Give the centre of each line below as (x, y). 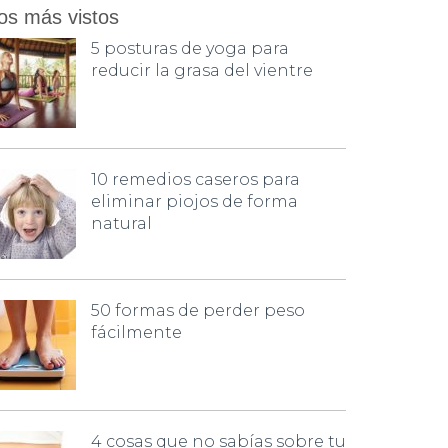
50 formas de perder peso (198, 310)
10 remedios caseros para (195, 179)
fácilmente (136, 332)
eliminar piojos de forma (194, 201)
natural (121, 223)
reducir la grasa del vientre (202, 70)
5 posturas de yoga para (190, 48)
